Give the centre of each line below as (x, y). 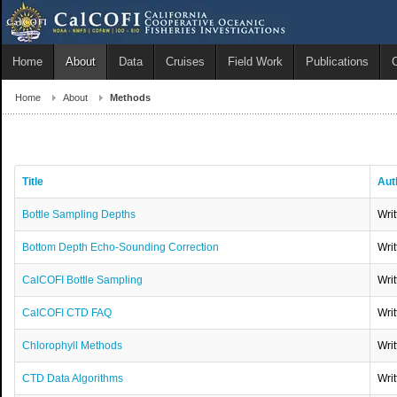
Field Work (255, 62)
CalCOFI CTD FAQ (67, 313)
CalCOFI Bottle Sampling (83, 280)
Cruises (185, 62)
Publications (337, 62)
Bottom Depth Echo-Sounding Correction (121, 248)
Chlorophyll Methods (73, 346)
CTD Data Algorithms (73, 379)
